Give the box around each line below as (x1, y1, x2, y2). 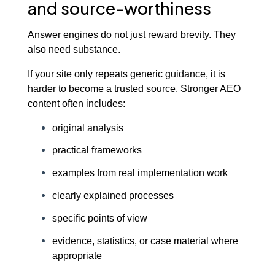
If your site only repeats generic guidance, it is (27, 68, 225, 79)
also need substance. (27, 43, 120, 55)
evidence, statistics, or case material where (52, 234, 238, 246)
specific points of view (52, 212, 147, 223)
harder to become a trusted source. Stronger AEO (27, 82, 241, 94)
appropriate (52, 249, 102, 261)
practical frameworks (52, 144, 142, 156)
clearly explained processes (52, 190, 174, 201)
